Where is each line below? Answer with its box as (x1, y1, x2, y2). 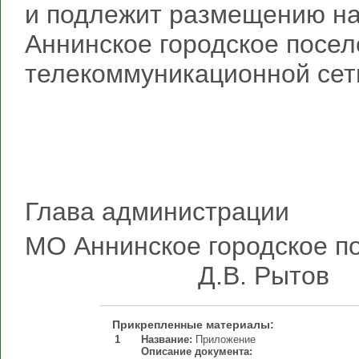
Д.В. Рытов (25, 261, 329, 290)
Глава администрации (25, 197, 289, 226)
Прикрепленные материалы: (112, 318, 274, 331)
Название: (141, 333, 192, 345)
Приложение (192, 333, 256, 345)
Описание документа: (141, 345, 252, 357)
